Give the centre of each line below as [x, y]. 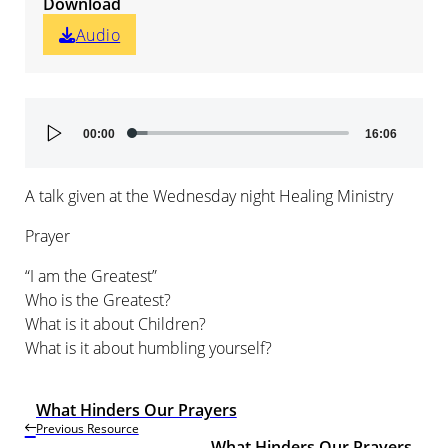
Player [65, 147]
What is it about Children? [115, 324]
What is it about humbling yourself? [148, 348]
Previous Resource [87, 429]
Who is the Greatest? [97, 300]
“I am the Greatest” [90, 276]
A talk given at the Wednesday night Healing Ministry [208, 195]
